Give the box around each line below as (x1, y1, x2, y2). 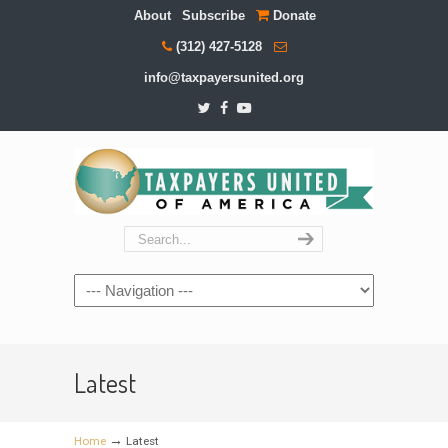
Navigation (74, 277, 141, 298)
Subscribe (182, 8, 245, 23)
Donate (269, 8, 317, 23)
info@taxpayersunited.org (144, 70, 304, 85)
